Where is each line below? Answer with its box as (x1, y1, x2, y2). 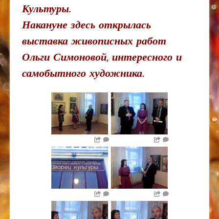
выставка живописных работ (22, 36, 166, 48)
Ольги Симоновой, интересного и (22, 52, 182, 65)
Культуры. (22, 3, 71, 16)
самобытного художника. (22, 68, 144, 81)
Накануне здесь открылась (22, 20, 151, 32)
